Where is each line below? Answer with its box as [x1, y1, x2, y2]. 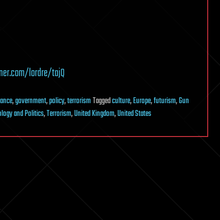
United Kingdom [74, 108, 114, 120]
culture [112, 95, 130, 108]
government [15, 95, 46, 108]
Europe [133, 95, 151, 108]
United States [117, 108, 151, 120]
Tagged [93, 95, 112, 108]
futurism [154, 95, 176, 108]
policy [49, 95, 64, 108]
